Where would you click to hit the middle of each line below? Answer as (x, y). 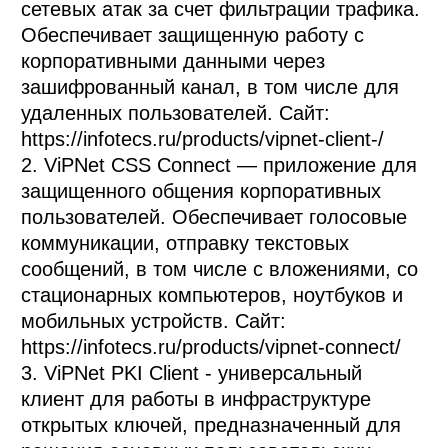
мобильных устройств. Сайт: (154, 321)
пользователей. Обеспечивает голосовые (214, 217)
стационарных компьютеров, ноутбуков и (212, 295)
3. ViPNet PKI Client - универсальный (192, 373)
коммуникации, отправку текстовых (185, 243)
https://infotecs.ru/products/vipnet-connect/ (211, 347)
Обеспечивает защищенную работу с (193, 35)
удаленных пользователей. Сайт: (176, 113)
